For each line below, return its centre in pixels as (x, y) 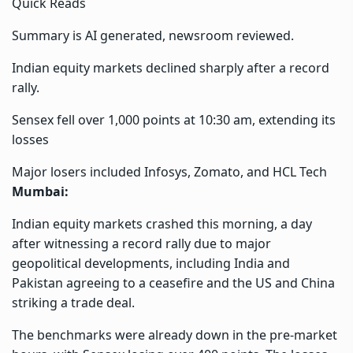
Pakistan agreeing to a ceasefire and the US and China (173, 282)
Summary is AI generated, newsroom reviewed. (153, 35)
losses (30, 139)
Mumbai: (40, 191)
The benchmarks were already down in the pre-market (175, 334)
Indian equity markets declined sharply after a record (171, 67)
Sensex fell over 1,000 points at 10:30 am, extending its (174, 119)
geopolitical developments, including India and (151, 263)
